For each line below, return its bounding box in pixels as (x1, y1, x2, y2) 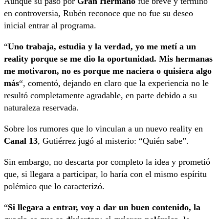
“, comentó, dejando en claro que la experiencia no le (19, 78, 209, 88)
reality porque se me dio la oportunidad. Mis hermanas (4, 54, 213, 64)
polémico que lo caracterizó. (4, 181, 105, 192)
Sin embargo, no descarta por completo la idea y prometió (4, 157, 210, 167)
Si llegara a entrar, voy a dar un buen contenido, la (8, 202, 200, 213)
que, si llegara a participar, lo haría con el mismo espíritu (4, 169, 207, 179)
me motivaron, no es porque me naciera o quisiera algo (4, 66, 212, 76)
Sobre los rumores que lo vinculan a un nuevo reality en (4, 124, 203, 134)
